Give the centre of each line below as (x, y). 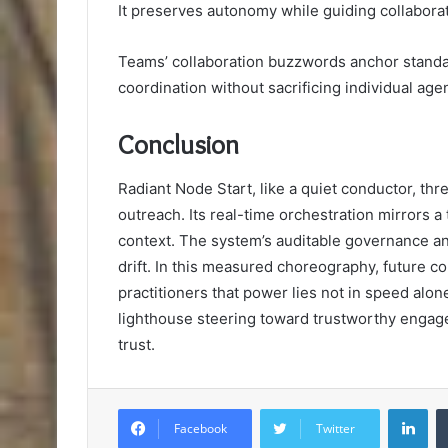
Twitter (335, 429)
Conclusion (178, 144)
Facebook (200, 429)
